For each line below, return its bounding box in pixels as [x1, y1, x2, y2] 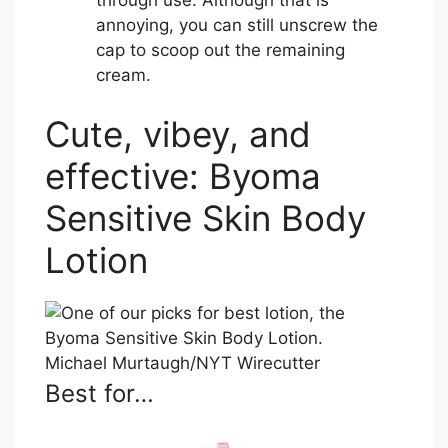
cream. [96, 64, 151, 85]
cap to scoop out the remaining [96, 39, 345, 60]
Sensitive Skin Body [45, 197, 366, 240]
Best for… [45, 379, 154, 409]
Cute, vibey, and [45, 113, 311, 156]
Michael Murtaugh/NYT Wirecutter [45, 353, 320, 374]
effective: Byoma [45, 155, 321, 198]
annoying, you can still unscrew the [96, 14, 378, 35]
